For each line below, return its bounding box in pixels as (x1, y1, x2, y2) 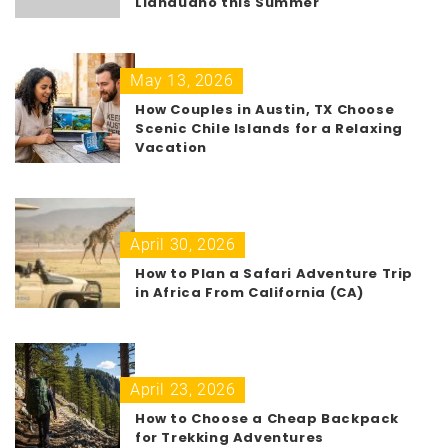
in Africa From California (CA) (135, 282, 365, 302)
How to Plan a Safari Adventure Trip (135, 263, 414, 283)
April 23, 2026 (130, 379, 236, 399)
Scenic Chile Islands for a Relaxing (135, 118, 404, 138)
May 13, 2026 (130, 70, 234, 90)
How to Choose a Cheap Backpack (135, 408, 400, 428)
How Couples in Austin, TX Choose (135, 99, 395, 119)
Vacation (135, 137, 207, 157)
